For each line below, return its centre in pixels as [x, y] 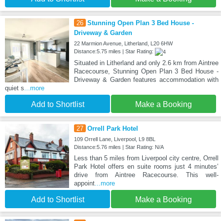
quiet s [15, 88]
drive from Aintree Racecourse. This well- [146, 175]
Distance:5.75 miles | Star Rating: [114, 51]
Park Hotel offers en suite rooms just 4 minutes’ [146, 167]
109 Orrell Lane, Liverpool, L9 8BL [114, 139]
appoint [84, 184]
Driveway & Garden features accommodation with [146, 80]
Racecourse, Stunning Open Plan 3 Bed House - [146, 72]
